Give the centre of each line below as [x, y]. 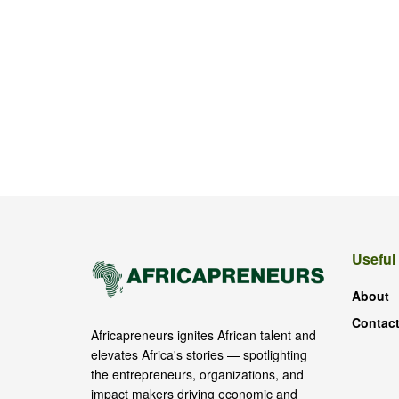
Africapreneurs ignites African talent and [204, 335]
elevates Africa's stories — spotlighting [199, 355]
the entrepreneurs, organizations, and [197, 375]
